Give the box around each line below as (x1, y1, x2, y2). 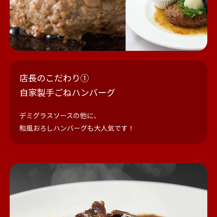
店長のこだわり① (19, 71, 89, 84)
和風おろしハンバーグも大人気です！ (19, 123, 135, 133)
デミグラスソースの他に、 (19, 110, 100, 120)
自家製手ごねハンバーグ (19, 86, 115, 98)
